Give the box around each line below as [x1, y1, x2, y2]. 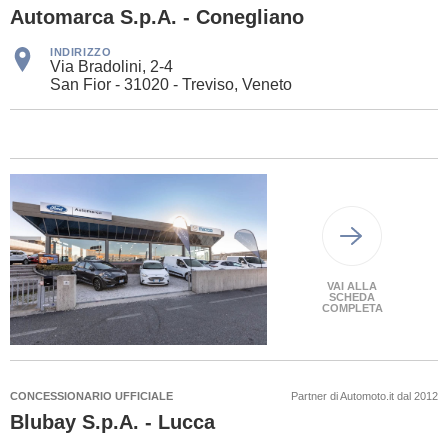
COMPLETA [321, 301, 383, 314]
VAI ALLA [327, 279, 378, 292]
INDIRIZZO [50, 45, 112, 58]
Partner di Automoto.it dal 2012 [291, 390, 438, 403]
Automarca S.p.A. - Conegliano [10, 5, 304, 28]
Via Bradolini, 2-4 [50, 57, 173, 75]
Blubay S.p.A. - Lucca [10, 411, 215, 434]
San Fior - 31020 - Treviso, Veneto [50, 75, 292, 93]
